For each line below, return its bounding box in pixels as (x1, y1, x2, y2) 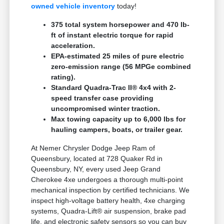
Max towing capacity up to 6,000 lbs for (51, 115, 186, 123)
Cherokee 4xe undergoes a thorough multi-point (31, 175, 183, 184)
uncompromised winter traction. (51, 104, 160, 113)
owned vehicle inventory (31, 2, 115, 10)
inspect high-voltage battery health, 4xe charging (31, 196, 185, 205)
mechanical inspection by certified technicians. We (31, 186, 190, 194)
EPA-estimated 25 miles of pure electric (51, 52, 184, 60)
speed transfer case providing (51, 94, 154, 102)
